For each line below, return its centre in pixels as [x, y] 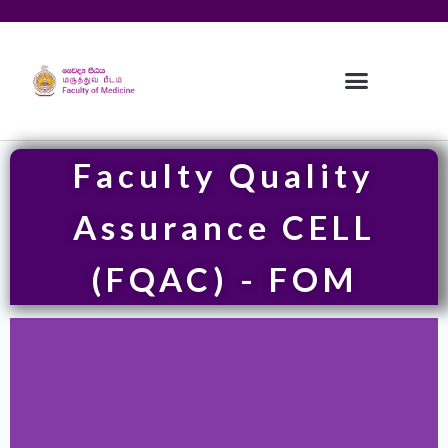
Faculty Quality [224, 174]
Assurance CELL [224, 226]
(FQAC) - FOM [224, 278]
